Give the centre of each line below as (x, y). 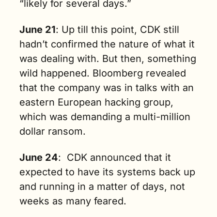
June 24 (39, 157)
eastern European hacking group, (96, 102)
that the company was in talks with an (107, 87)
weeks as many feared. (73, 201)
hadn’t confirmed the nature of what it (107, 44)
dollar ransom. (53, 131)
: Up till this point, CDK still (117, 29)
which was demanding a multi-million (105, 116)
